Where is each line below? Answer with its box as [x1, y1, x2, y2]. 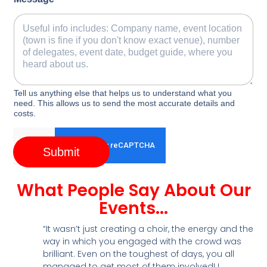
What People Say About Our [16, 179, 251, 203]
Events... [99, 197, 168, 221]
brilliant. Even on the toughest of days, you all [43, 248, 235, 260]
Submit [43, 145, 80, 159]
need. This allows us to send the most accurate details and [14, 98, 235, 108]
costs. [14, 108, 36, 119]
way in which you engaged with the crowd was [43, 235, 242, 248]
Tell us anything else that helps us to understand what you [14, 88, 232, 98]
